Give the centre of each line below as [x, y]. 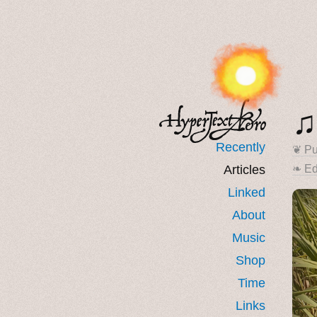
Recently [241, 147]
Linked [247, 192]
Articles [244, 169]
